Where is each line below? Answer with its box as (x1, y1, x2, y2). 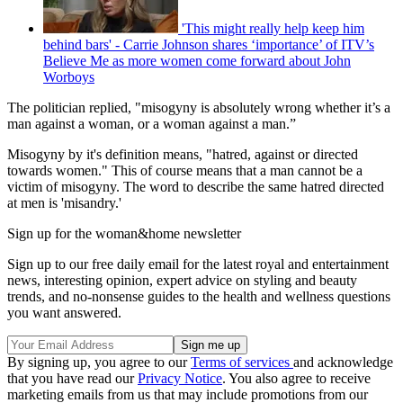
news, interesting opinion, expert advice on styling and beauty (7, 272, 357, 288)
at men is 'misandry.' (7, 194, 121, 210)
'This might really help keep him (182, 20, 364, 36)
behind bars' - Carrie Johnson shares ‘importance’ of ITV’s (43, 36, 374, 52)
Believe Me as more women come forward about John (43, 52, 351, 68)
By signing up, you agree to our (7, 354, 191, 370)
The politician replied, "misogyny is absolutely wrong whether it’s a (7, 99, 390, 115)
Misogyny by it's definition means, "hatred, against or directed (7, 146, 358, 162)
